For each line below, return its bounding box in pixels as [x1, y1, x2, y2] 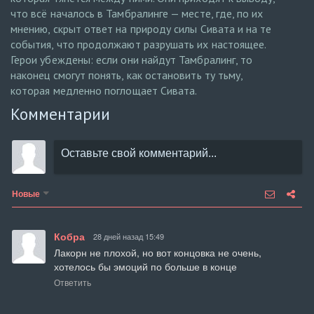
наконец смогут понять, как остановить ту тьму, [11, 68, 243, 83]
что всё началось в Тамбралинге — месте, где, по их [11, 6, 264, 21]
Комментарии [11, 104, 110, 125]
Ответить [54, 276, 91, 289]
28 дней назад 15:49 [93, 231, 164, 243]
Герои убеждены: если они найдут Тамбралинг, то [11, 53, 253, 67]
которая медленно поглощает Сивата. [11, 83, 198, 98]
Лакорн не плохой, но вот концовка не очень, [54, 245, 261, 260]
